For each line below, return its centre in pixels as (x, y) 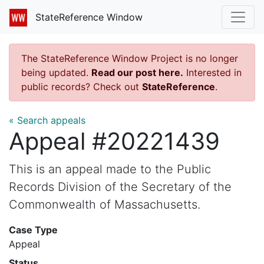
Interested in (212, 72)
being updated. (56, 72)
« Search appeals (47, 120)
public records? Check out (82, 86)
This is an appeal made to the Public (110, 169)
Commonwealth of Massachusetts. (105, 204)
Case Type (33, 230)
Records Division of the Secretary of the (120, 187)
